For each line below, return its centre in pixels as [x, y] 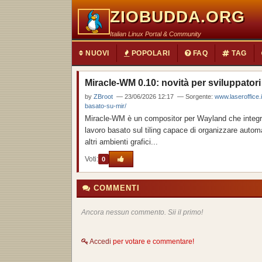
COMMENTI [115, 188]
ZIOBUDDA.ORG [177, 17]
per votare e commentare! [153, 242]
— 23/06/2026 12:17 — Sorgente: [164, 96]
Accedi [100, 242]
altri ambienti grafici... [121, 142]
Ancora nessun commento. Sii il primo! [142, 212]
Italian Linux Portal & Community [156, 34]
